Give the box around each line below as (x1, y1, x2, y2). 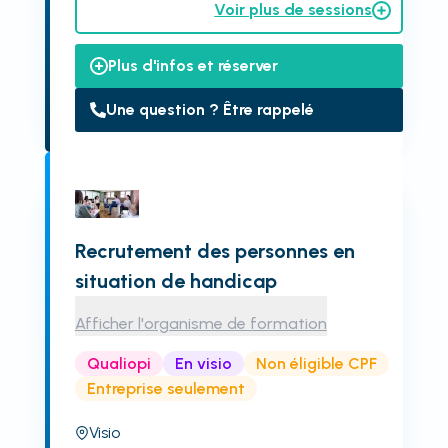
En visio (174, 353, 232, 373)
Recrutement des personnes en (74, 239, 355, 263)
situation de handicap (74, 269, 277, 293)
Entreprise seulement (86, 378, 245, 398)
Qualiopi (86, 353, 151, 373)
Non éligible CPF (255, 353, 377, 373)
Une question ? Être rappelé (105, 100, 314, 119)
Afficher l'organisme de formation (74, 314, 327, 333)
